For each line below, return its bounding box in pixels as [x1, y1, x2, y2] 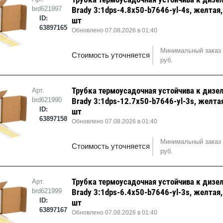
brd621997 [31, 5, 62, 13]
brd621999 [31, 187, 62, 195]
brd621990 [31, 96, 62, 104]
